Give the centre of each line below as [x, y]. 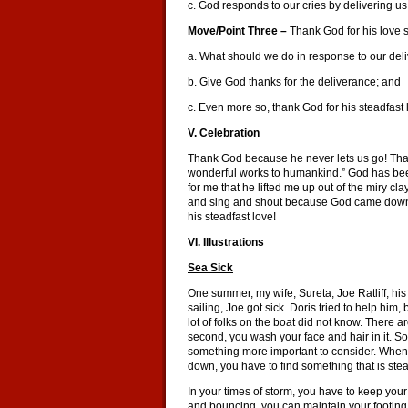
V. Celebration [224, 133]
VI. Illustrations [226, 242]
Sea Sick [210, 268]
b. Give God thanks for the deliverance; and [294, 82]
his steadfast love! [232, 217]
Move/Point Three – [239, 31]
